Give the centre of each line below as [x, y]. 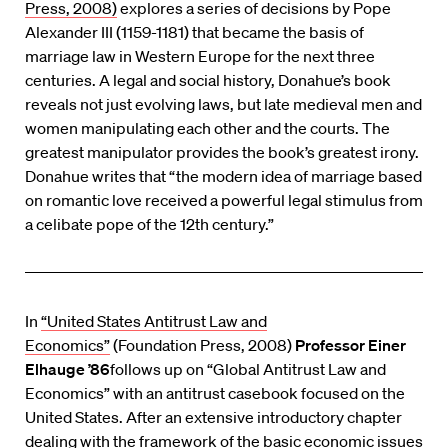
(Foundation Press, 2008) [202, 345]
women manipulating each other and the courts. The [207, 128]
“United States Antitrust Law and [154, 321]
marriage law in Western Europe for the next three [200, 56]
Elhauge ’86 [67, 369]
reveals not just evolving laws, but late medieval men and [223, 104]
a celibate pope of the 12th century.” [149, 224]
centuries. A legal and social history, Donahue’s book [208, 80]
